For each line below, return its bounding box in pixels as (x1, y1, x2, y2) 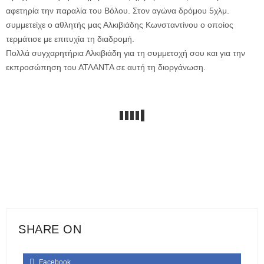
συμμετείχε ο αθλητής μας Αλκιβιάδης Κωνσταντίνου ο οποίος (6, 20, 233, 30)
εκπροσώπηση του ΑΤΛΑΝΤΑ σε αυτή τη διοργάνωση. (6, 62, 206, 72)
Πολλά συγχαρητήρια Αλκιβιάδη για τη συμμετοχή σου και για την (6, 48, 245, 58)
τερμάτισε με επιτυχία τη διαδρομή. (6, 34, 134, 44)
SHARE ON (18, 223, 81, 236)
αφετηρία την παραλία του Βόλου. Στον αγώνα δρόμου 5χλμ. (6, 6, 229, 16)
